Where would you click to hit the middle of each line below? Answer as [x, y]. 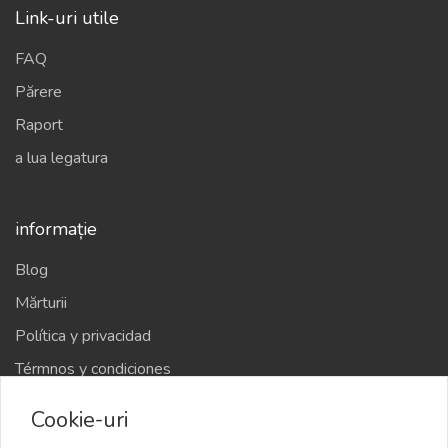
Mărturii [41, 303]
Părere [38, 92]
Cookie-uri [79, 420]
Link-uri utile [67, 18]
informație [56, 229]
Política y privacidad [83, 336]
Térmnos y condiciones [93, 369]
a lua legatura [61, 158]
